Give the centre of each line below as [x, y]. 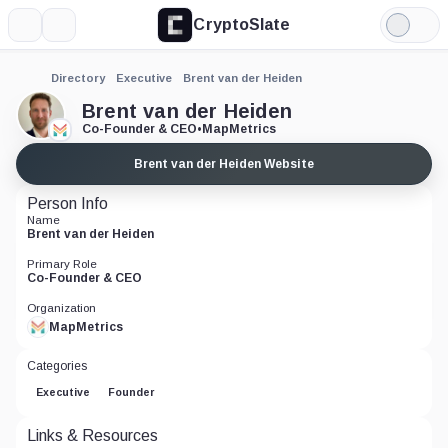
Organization [61, 308]
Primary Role [62, 264]
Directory [78, 78]
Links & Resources [92, 435]
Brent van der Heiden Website [224, 164]
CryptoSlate [242, 24]
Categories [57, 366]
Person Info [67, 203]
